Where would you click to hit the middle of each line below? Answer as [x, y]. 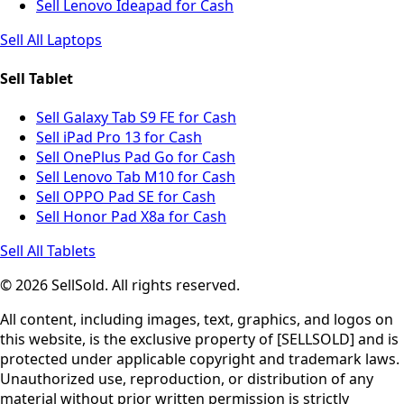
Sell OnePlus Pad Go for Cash [136, 157]
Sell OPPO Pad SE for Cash [126, 197]
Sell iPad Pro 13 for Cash [119, 138]
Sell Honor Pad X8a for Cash [131, 217]
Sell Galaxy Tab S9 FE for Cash [136, 118]
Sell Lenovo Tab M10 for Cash [136, 177]
